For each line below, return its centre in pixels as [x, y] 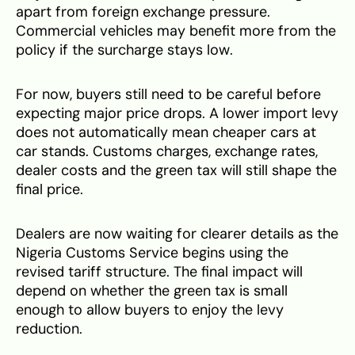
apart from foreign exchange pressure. [143, 12]
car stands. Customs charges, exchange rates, [167, 152]
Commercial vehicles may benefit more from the [176, 31]
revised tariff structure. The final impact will [159, 272]
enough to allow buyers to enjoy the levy [150, 310]
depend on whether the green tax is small [152, 291]
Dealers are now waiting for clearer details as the [177, 234]
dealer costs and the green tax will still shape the [176, 171]
